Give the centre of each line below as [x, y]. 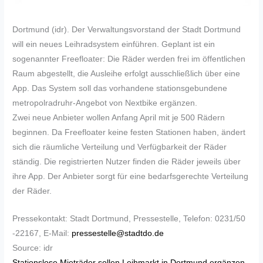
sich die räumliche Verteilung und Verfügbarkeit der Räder [120, 147]
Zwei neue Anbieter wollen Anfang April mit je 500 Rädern [119, 118]
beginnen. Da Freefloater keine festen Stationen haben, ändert [129, 133]
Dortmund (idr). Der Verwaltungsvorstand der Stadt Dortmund [127, 30]
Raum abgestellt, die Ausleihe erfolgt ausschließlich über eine [127, 74]
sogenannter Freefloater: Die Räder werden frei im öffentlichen [129, 59]
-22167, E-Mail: [42, 234]
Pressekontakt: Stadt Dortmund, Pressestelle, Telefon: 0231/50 [129, 219]
